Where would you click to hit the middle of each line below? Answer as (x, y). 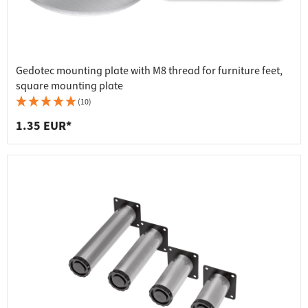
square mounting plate (69, 86)
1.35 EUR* (44, 126)
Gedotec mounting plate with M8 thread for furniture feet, (149, 71)
